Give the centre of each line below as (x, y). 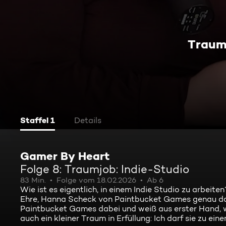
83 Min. (33, 180)
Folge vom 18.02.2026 (96, 180)
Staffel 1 (38, 120)
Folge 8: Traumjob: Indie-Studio (105, 169)
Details (88, 120)
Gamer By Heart (65, 156)
